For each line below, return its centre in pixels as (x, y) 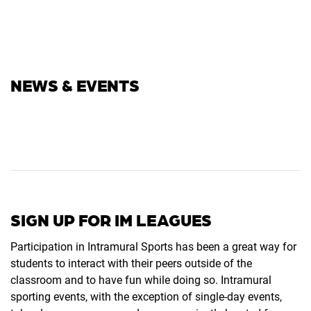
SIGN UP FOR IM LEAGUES (111, 220)
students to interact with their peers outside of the (131, 263)
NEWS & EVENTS (75, 85)
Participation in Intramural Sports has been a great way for (153, 246)
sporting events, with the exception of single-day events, (146, 296)
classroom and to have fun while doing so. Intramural (141, 280)
